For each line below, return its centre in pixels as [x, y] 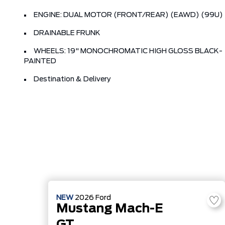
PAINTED [40, 61]
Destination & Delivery [72, 79]
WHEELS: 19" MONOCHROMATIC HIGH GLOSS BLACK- [128, 51]
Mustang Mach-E [110, 209]
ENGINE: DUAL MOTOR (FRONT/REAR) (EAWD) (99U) [128, 15]
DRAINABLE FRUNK [67, 33]
